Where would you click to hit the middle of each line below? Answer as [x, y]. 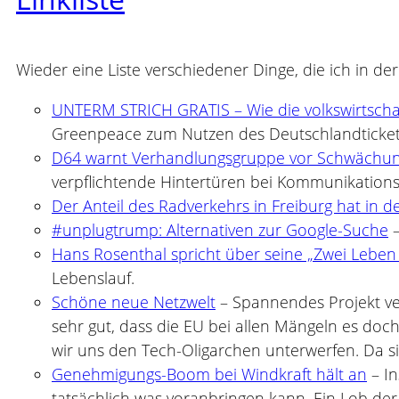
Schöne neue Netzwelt [134, 302]
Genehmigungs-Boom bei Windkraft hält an [209, 375]
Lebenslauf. [93, 278]
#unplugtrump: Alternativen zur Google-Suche [220, 230]
